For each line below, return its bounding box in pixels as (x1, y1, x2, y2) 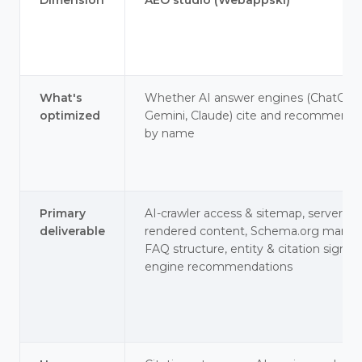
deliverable (40, 224, 105, 238)
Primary (40, 206, 86, 221)
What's (40, 90, 82, 105)
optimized (40, 108, 100, 123)
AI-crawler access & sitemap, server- (145, 206, 347, 221)
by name (145, 126, 195, 141)
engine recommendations (145, 259, 293, 274)
